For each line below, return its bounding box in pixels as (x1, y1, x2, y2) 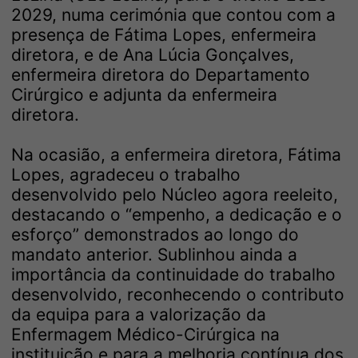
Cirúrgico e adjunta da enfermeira (11, 84, 277, 105)
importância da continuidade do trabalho (11, 264, 336, 284)
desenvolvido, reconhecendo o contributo (11, 284, 344, 304)
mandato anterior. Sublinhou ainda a (11, 244, 297, 265)
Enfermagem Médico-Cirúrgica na (11, 324, 280, 344)
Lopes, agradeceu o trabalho (11, 164, 241, 185)
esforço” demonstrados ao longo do (11, 224, 299, 245)
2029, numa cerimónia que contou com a (11, 4, 336, 25)
